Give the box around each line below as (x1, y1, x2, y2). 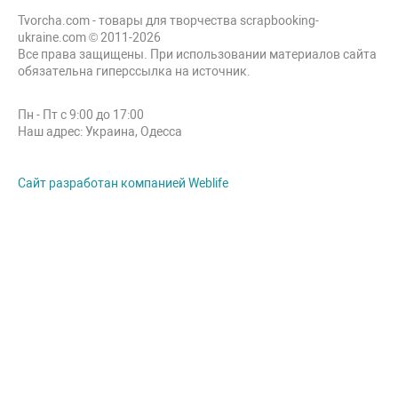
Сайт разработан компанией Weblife (18, 176, 228, 190)
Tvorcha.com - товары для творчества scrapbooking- (18, 13, 319, 28)
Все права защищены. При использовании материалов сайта (18, 47, 377, 61)
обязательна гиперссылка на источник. (18, 64, 251, 78)
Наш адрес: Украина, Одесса (18, 124, 182, 139)
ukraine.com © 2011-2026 (18, 30, 161, 44)
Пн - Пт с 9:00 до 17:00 (18, 107, 144, 122)
